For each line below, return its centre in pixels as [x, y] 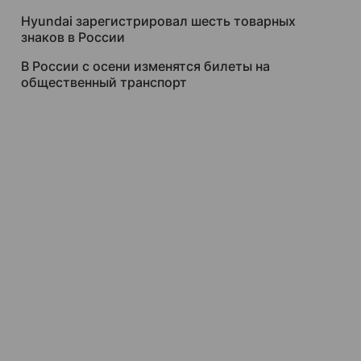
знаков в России [73, 37]
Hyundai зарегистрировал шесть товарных [158, 21]
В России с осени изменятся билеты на [145, 66]
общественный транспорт [104, 82]
